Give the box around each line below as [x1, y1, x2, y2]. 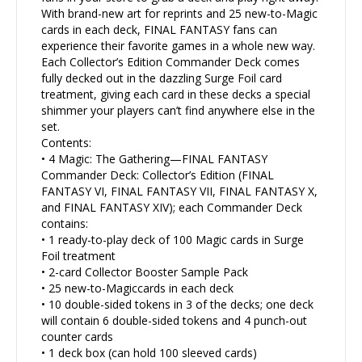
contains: [41, 216, 88, 232]
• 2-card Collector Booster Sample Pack [41, 264, 248, 280]
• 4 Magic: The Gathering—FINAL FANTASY [41, 151, 267, 167]
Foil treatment [41, 248, 116, 264]
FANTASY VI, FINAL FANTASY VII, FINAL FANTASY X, [41, 183, 318, 200]
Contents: [41, 135, 91, 151]
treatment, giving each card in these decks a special [41, 86, 310, 103]
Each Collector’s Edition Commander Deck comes [41, 54, 300, 70]
